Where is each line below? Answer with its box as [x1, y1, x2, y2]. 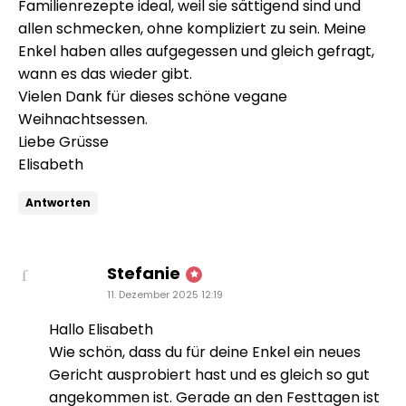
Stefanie [107, 261, 180, 285]
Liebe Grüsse [18, 130, 109, 152]
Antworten [25, 194, 91, 210]
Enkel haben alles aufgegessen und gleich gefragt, [18, 40, 374, 62]
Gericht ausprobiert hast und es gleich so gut [49, 363, 370, 385]
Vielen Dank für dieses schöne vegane [18, 85, 287, 107]
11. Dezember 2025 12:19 [107, 286, 223, 302]
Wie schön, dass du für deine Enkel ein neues [49, 341, 361, 362]
